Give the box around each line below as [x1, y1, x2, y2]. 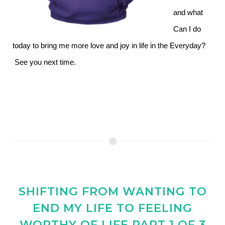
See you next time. [13, 58, 76, 66]
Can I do [173, 25, 201, 33]
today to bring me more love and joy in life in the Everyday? [13, 42, 205, 50]
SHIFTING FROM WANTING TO [18, 184, 207, 198]
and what [173, 9, 203, 17]
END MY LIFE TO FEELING [33, 201, 192, 215]
